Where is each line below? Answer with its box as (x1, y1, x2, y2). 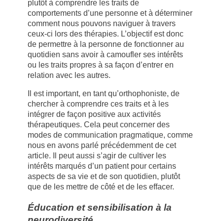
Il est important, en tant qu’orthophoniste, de (28, 89, 180, 98)
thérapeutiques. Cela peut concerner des (28, 120, 170, 129)
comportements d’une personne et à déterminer (28, 8, 192, 17)
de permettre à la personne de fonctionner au (28, 39, 184, 48)
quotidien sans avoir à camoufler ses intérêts (28, 50, 183, 59)
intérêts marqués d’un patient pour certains (28, 161, 176, 170)
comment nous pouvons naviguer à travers (28, 19, 176, 28)
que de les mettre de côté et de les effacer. (28, 182, 174, 191)
